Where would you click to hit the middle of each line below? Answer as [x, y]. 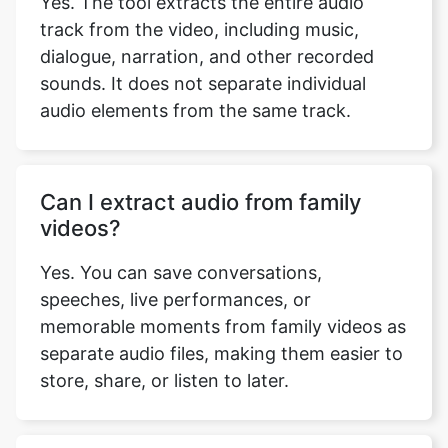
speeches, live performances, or [175, 278]
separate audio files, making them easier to [221, 332]
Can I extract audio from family [200, 181]
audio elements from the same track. [195, 89]
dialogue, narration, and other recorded [207, 35]
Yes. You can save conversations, [181, 251]
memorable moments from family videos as [223, 305]
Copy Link [240, 151]
